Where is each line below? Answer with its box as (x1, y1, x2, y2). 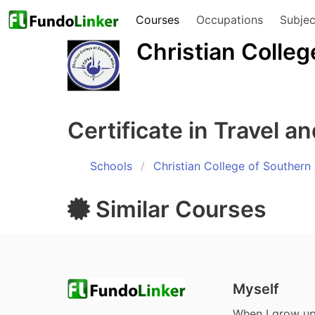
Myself (233, 280, 280, 297)
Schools (90, 158, 132, 173)
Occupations (195, 13, 263, 27)
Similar (96, 195, 169, 223)
